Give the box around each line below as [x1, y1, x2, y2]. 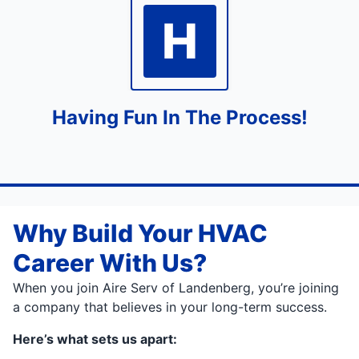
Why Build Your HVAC [13, 218, 268, 248]
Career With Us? [13, 248, 207, 277]
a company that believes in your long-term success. [13, 298, 327, 315]
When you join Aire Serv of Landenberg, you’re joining [13, 279, 339, 296]
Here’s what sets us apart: [13, 330, 177, 347]
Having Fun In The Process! [51, 105, 308, 129]
